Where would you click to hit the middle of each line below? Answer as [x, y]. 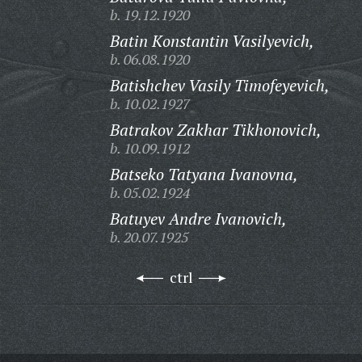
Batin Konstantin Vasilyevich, [212, 41]
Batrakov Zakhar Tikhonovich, [215, 130]
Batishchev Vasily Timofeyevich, [219, 85]
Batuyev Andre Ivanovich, [198, 219]
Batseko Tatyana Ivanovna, [204, 174]
